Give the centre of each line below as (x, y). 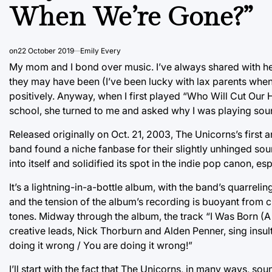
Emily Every (100, 50)
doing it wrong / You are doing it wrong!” (101, 245)
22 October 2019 (46, 50)
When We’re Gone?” (131, 17)
